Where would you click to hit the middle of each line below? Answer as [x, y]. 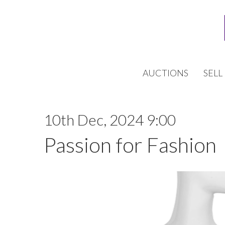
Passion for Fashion [130, 145]
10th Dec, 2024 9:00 [110, 120]
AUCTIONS [165, 73]
